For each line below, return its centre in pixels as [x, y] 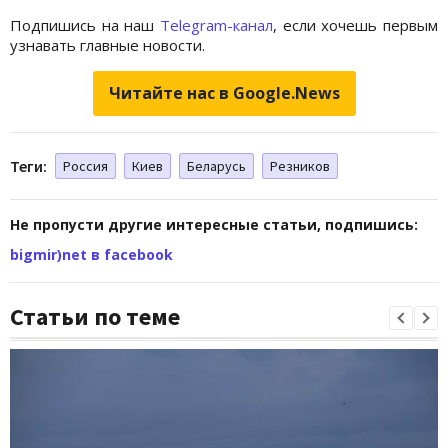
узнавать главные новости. [107, 44]
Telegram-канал [216, 24]
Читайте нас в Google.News [224, 92]
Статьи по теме [95, 316]
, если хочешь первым [355, 24]
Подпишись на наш [85, 24]
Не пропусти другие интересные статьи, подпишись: [214, 224]
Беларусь [216, 165]
